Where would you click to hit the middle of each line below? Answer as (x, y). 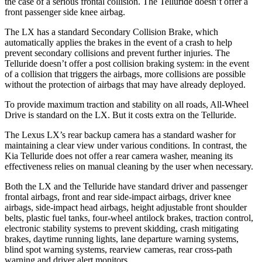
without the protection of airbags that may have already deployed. (125, 84)
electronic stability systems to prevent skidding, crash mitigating (122, 228)
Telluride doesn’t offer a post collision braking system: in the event (127, 63)
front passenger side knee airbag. (65, 12)
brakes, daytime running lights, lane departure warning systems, (122, 239)
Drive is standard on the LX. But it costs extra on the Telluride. (120, 115)
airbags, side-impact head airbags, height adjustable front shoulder (126, 207)
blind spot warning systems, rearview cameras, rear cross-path (118, 249)
